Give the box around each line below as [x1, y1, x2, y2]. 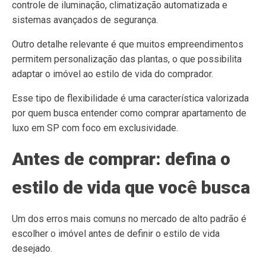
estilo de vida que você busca [12, 177, 250, 198]
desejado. [12, 243, 52, 254]
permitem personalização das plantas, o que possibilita [12, 53, 242, 65]
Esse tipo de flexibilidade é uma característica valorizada [12, 93, 249, 104]
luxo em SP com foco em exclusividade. [12, 122, 178, 134]
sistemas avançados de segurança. [12, 14, 158, 26]
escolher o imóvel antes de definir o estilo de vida [12, 228, 220, 239]
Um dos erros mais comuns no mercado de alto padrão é [12, 213, 246, 224]
